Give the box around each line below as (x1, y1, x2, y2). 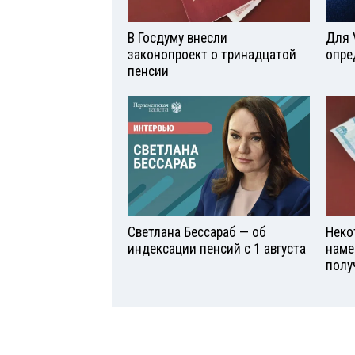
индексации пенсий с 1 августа (128, 241, 306, 258)
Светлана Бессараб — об (128, 224, 266, 241)
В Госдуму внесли (128, 29, 227, 46)
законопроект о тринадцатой (128, 46, 296, 63)
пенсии (128, 63, 169, 79)
